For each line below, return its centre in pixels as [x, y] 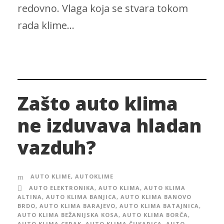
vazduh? [57, 147]
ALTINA [30, 197]
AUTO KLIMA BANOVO [156, 197]
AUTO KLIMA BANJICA [81, 197]
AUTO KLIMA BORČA [155, 215]
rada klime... [46, 25]
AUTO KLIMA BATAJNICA [159, 206]
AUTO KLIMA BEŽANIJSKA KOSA [68, 215]
